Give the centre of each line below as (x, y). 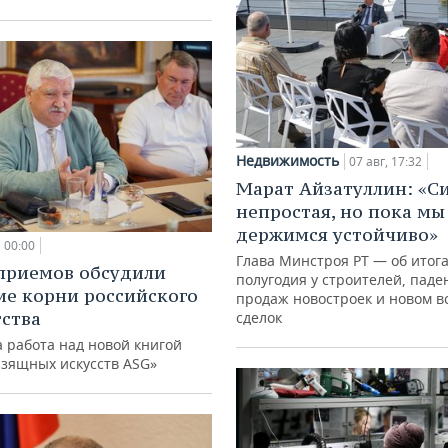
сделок (259, 318)
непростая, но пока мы (340, 212)
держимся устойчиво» (337, 235)
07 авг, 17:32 (385, 162)
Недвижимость (287, 161)
